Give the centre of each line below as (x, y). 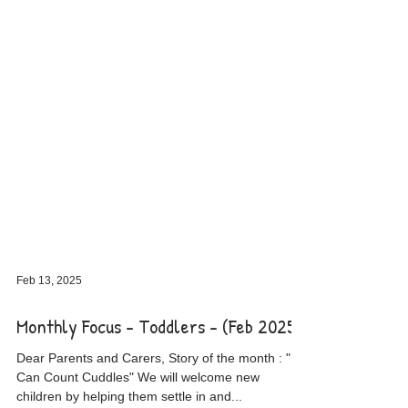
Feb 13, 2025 (49, 313)
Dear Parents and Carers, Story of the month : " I (157, 391)
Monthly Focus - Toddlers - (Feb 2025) (160, 359)
